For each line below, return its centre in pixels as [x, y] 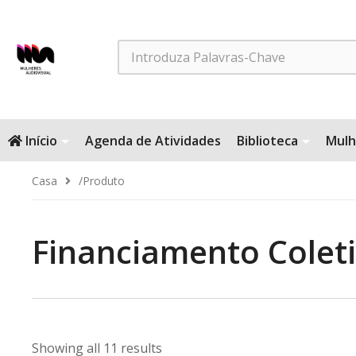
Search [137, 50]
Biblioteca [267, 141]
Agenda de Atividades [153, 141]
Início [40, 141]
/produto [102, 181]
